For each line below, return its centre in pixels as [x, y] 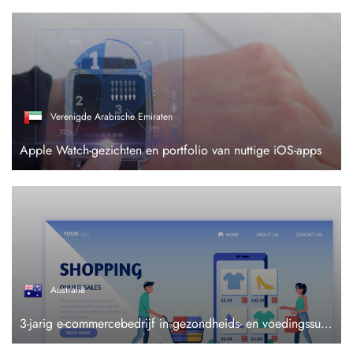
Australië [68, 290]
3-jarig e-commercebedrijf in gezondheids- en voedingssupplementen [326, 323]
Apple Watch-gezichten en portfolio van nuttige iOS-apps [171, 150]
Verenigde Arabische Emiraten [111, 117]
